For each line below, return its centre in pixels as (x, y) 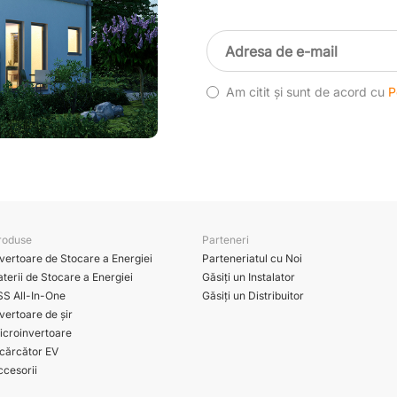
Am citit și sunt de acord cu (307, 92)
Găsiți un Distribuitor (253, 295)
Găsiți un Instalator (248, 276)
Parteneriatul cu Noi (252, 258)
